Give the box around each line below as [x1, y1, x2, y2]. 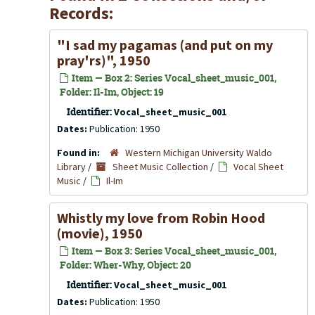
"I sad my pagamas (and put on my [57, 36, 273, 53]
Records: [49, 2, 113, 24]
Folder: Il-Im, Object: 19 [60, 85, 164, 98]
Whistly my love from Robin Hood [57, 209, 265, 226]
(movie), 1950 [57, 224, 143, 242]
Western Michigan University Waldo [125, 146, 272, 159]
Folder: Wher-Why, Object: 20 [60, 258, 191, 271]
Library [57, 160, 86, 173]
